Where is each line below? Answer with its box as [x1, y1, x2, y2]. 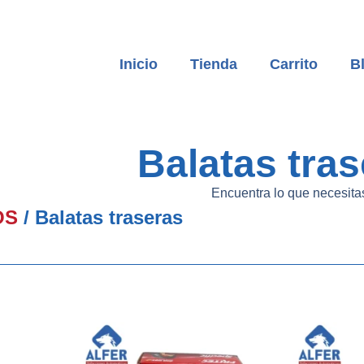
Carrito [269, 55, 318, 72]
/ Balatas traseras [17, 206, 183, 228]
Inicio [119, 55, 158, 72]
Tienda [189, 55, 237, 72]
